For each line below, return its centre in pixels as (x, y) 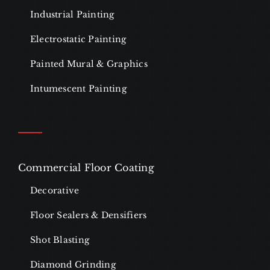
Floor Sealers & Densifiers (88, 215)
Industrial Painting (72, 15)
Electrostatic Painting (78, 39)
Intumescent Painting (78, 89)
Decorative (55, 191)
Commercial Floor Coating (86, 168)
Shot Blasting (60, 240)
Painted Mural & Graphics (89, 64)
